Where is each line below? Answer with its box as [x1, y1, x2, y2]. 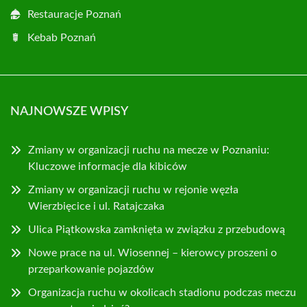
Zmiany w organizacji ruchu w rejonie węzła [28, 184, 238, 195]
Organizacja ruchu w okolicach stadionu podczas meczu [28, 286, 296, 298]
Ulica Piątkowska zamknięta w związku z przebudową [28, 223, 285, 235]
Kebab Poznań [27, 32, 96, 43]
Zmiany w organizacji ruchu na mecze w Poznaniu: [28, 144, 269, 156]
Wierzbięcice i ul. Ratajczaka [28, 200, 164, 212]
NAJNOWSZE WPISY [10, 105, 128, 118]
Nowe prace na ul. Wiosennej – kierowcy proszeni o [28, 247, 277, 258]
